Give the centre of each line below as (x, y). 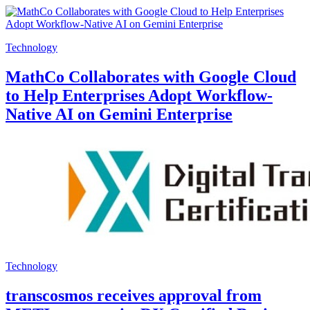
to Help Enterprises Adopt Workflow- (139, 96)
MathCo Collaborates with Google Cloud (151, 77)
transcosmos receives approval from (134, 295)
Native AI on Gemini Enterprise (119, 115)
